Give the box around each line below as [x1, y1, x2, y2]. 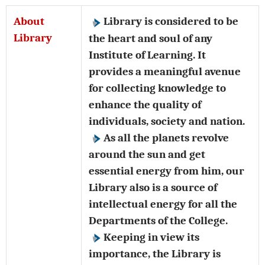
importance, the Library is [89, 247, 221, 260]
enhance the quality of [89, 98, 201, 111]
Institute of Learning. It [89, 48, 206, 62]
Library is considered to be [104, 15, 238, 28]
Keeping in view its [104, 230, 199, 244]
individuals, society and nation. [89, 114, 245, 128]
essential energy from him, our [89, 164, 244, 177]
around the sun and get [89, 147, 205, 161]
